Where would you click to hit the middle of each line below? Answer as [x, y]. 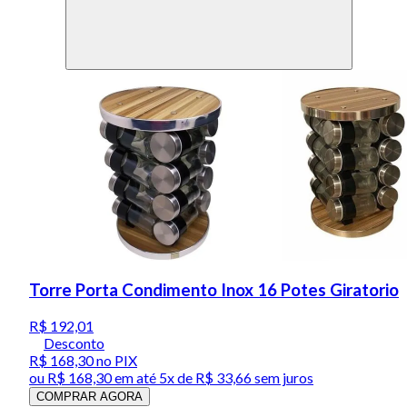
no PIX [115, 361]
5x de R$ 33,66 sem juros [236, 378]
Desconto [74, 343]
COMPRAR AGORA [89, 397]
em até [135, 378]
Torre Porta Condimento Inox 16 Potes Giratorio [214, 290]
